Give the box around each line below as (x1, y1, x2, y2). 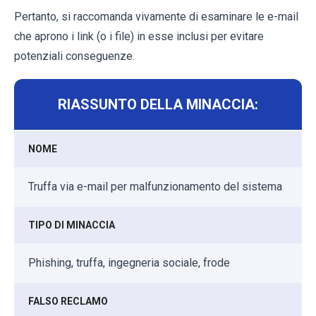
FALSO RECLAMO (28, 296, 108, 308)
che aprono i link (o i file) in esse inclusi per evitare (14, 30, 264, 44)
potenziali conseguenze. (14, 49, 135, 63)
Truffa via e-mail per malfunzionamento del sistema (28, 180, 282, 194)
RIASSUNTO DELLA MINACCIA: (58, 96, 258, 114)
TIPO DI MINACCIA (28, 219, 115, 231)
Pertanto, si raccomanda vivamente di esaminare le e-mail (14, 10, 298, 24)
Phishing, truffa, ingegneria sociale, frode (28, 256, 230, 270)
